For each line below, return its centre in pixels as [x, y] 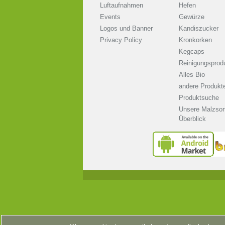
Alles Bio [192, 75]
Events [110, 17]
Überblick [192, 119]
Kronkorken [195, 40]
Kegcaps [191, 52]
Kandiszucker [198, 29]
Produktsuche [199, 98]
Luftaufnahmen [121, 6]
